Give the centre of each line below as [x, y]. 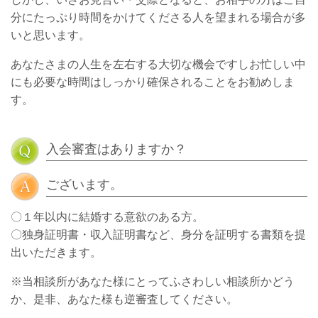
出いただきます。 [56, 252]
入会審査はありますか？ [116, 149]
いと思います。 [50, 35]
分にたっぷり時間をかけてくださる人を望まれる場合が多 [158, 17]
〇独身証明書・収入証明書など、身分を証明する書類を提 [158, 235]
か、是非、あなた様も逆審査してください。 [124, 299]
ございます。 [84, 185]
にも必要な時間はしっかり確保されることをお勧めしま [153, 82]
